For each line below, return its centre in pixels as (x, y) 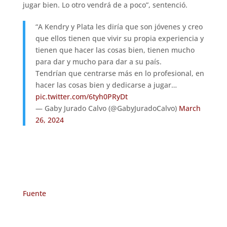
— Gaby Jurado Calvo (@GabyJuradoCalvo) (107, 108)
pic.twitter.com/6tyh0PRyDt (81, 97)
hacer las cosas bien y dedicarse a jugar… (106, 85)
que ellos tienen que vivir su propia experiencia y (119, 39)
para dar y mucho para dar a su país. (98, 62)
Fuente (34, 194)
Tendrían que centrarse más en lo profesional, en (120, 73)
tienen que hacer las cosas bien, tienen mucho (115, 50)
